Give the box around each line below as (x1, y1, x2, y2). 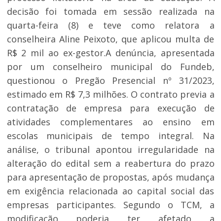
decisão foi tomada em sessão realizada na (6, 5, 215, 18)
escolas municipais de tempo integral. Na (6, 130, 215, 142)
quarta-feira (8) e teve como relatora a (6, 19, 215, 32)
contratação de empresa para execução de (6, 102, 215, 114)
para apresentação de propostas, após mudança (6, 171, 215, 184)
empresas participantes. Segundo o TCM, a (6, 199, 215, 211)
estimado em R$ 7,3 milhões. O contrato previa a (6, 88, 215, 101)
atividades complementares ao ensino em (6, 116, 215, 128)
